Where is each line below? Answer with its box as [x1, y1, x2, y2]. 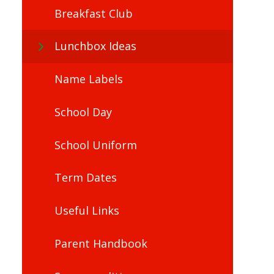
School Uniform [54, 137, 137, 152]
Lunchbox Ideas [54, 39, 136, 54]
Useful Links [54, 203, 119, 218]
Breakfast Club [54, 6, 133, 21]
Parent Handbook [54, 235, 147, 251]
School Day [54, 104, 112, 119]
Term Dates [54, 170, 117, 185]
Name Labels [54, 72, 123, 87]
